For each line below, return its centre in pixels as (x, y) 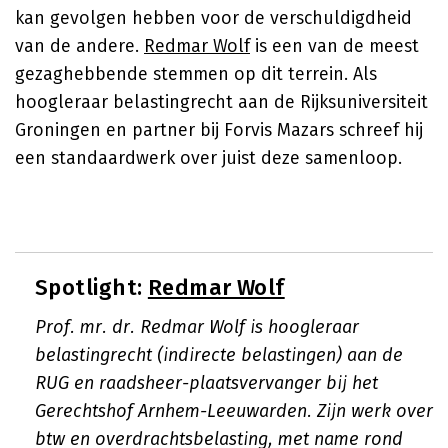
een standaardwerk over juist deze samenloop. (208, 158)
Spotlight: (91, 287)
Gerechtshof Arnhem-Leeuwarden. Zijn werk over (234, 411)
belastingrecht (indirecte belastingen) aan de (219, 355)
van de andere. (79, 46)
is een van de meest (334, 46)
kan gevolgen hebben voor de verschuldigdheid (213, 18)
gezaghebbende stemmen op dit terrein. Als (196, 74)
